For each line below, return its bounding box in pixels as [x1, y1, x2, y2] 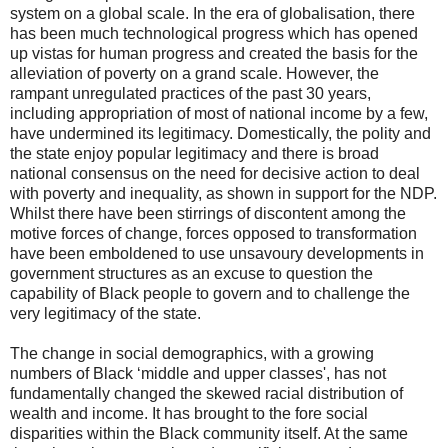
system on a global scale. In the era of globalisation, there [10, 4, 415, 22]
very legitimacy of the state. [10, 304, 201, 322]
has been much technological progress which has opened [10, 24, 418, 42]
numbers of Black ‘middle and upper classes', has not [10, 364, 386, 382]
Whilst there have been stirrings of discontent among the [10, 204, 406, 222]
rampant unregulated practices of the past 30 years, [10, 84, 371, 102]
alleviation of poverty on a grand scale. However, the [10, 64, 379, 82]
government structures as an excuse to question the [10, 264, 373, 282]
